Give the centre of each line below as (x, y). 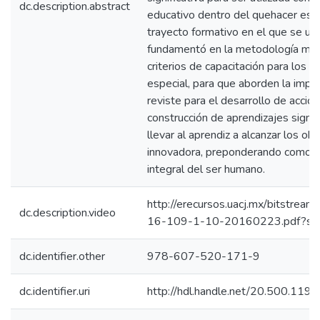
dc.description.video (67, 213)
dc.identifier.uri (55, 291)
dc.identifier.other (62, 256)
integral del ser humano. (206, 169)
